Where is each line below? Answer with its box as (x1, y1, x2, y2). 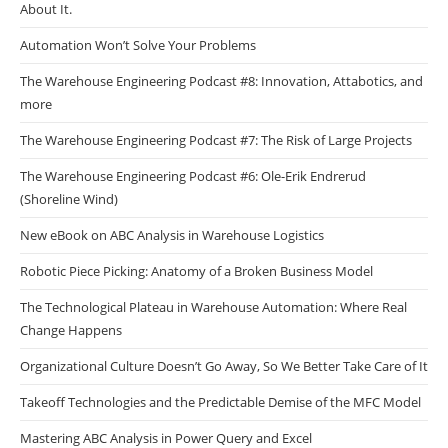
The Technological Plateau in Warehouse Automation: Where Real (20, 298, 407, 317)
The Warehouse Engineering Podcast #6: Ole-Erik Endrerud (20, 167, 366, 186)
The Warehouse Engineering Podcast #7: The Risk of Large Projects (20, 131, 412, 150)
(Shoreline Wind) (20, 190, 118, 209)
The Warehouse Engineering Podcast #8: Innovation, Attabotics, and (20, 72, 423, 91)
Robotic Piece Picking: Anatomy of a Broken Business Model (20, 262, 373, 281)
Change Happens (20, 321, 122, 340)
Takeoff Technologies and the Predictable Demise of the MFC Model (20, 393, 421, 412)
